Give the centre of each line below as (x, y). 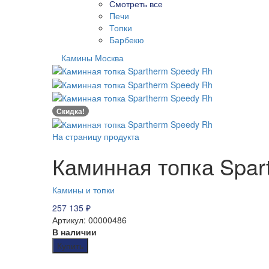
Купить (70, 245)
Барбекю (127, 39)
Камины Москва (92, 57)
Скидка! (71, 111)
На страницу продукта (96, 136)
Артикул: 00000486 (89, 219)
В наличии (74, 231)
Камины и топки (83, 189)
